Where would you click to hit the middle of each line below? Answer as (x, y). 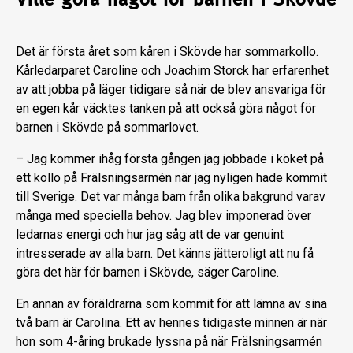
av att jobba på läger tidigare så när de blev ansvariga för (171, 90)
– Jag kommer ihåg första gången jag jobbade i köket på (170, 159)
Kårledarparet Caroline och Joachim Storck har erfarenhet (172, 71)
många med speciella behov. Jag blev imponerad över (163, 216)
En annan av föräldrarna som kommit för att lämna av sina (171, 304)
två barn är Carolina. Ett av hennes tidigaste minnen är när (171, 323)
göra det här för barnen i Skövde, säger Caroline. (147, 273)
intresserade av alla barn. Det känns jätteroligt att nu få (165, 254)
